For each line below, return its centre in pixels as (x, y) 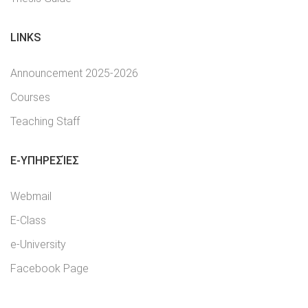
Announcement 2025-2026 (74, 73)
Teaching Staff (45, 121)
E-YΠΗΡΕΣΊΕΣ (45, 160)
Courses (30, 97)
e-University (38, 244)
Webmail (31, 196)
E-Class (28, 220)
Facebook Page (49, 268)
